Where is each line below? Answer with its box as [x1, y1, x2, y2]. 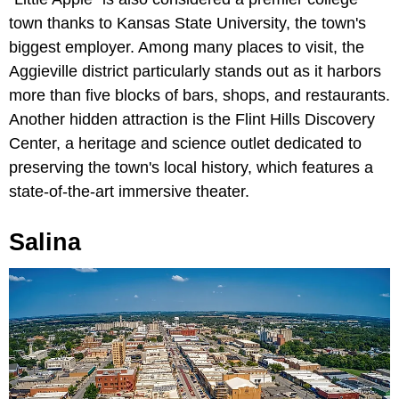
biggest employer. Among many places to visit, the [9, 38, 364, 57]
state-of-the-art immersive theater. [9, 183, 249, 201]
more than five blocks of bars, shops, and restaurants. [9, 86, 390, 105]
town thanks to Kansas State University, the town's [9, 14, 366, 33]
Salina [9, 229, 81, 256]
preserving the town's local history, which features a [9, 159, 373, 177]
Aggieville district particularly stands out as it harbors [9, 62, 381, 81]
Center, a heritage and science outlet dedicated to [9, 134, 362, 153]
